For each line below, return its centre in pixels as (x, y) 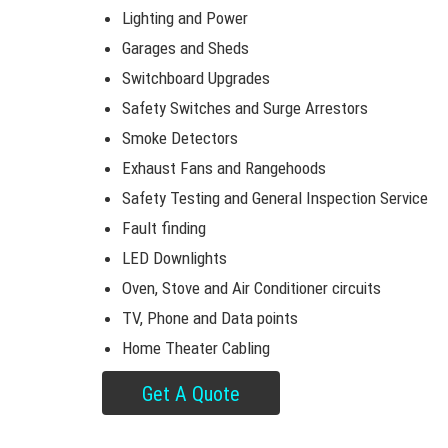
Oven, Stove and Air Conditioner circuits (251, 288)
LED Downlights (174, 258)
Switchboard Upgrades (196, 78)
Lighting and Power (185, 18)
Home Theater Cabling (196, 348)
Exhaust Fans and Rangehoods (224, 168)
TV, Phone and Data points (210, 318)
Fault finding (164, 228)
